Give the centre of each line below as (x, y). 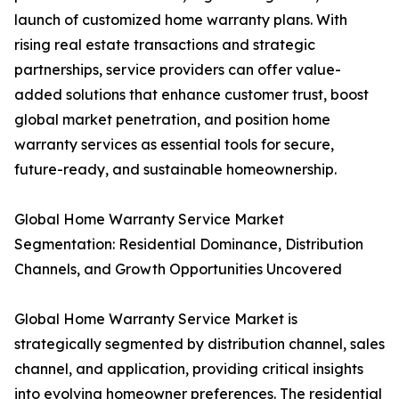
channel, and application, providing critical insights (189, 369)
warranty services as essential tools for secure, (174, 145)
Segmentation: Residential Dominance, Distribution (189, 244)
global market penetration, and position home (172, 120)
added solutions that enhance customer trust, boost (191, 95)
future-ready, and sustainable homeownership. (175, 170)
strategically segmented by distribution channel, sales (199, 344)
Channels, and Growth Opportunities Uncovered (178, 269)
